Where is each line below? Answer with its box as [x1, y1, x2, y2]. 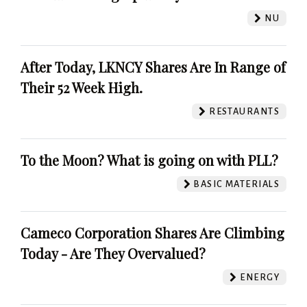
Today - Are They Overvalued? [21, 243, 206, 262]
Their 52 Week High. [21, 77, 143, 97]
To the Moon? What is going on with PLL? [21, 150, 278, 169]
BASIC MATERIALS [191, 178, 280, 189]
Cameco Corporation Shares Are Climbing [21, 223, 284, 242]
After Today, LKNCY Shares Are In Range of [21, 57, 286, 76]
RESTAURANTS [206, 106, 280, 116]
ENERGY [237, 271, 280, 282]
